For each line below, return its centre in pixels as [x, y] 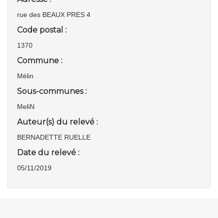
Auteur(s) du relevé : [57, 122]
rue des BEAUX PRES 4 [54, 15]
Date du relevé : [48, 153]
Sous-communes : [52, 91]
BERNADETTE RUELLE [54, 137]
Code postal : [42, 30]
